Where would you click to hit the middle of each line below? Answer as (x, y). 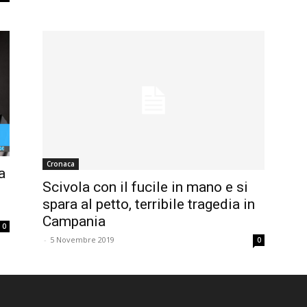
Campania (74, 222)
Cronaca (61, 164)
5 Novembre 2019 (82, 240)
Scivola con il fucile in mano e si (145, 187)
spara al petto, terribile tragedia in (149, 205)
